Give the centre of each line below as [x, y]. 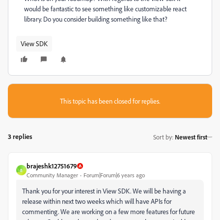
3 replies [20, 136]
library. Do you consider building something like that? [96, 19]
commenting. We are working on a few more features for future [109, 211]
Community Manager [52, 175]
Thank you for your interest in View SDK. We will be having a [104, 191]
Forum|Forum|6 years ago [114, 175]
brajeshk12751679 [52, 166]
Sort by [163, 137]
